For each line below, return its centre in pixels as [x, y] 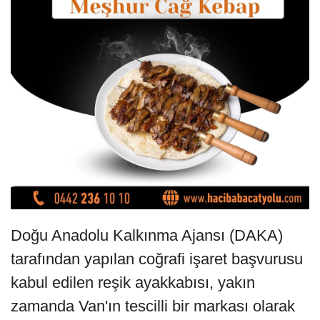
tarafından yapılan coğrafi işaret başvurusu [157, 259]
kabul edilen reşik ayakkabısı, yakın [133, 283]
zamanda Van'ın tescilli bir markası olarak [153, 306]
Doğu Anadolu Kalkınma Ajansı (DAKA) [147, 236]
